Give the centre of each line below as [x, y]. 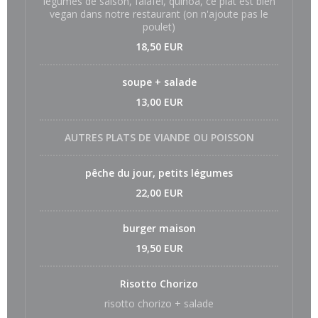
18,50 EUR [159, 46]
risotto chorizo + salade [159, 303]
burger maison [159, 228]
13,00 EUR [159, 102]
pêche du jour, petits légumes [159, 173]
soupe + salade [159, 82]
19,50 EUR [159, 248]
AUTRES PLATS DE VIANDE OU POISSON [159, 137]
